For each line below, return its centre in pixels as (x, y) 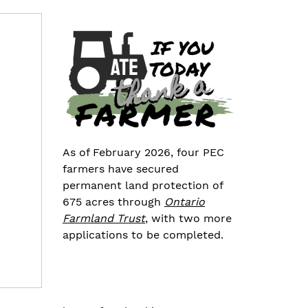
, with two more (188, 218)
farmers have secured (121, 169)
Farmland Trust (104, 218)
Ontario (185, 202)
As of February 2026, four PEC (143, 152)
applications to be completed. (143, 235)
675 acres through (113, 202)
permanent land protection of (143, 185)
